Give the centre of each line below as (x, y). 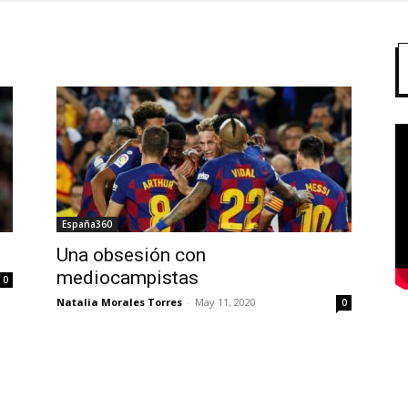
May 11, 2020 (225, 302)
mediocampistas (127, 278)
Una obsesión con (131, 255)
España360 (87, 224)
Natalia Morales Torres (119, 302)
